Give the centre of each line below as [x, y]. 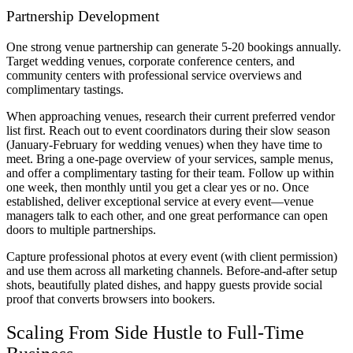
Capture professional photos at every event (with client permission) [172, 257]
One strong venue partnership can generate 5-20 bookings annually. [174, 47]
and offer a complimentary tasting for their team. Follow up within [170, 173]
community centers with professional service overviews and [154, 76]
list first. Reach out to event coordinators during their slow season [168, 131]
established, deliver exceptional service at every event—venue [160, 202]
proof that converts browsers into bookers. [111, 299]
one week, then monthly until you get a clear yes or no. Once [158, 188]
